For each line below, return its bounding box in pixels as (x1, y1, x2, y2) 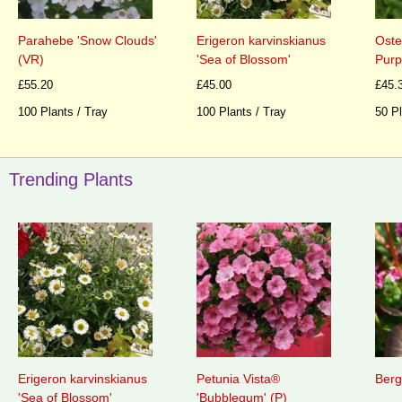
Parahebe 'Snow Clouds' (18, 33, 157, 48)
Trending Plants (9, 169, 133, 189)
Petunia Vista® (197, 371, 280, 387)
